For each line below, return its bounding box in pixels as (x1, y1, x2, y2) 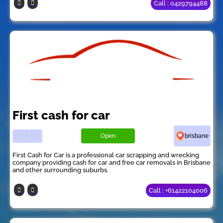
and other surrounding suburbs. (12, 166, 109, 174)
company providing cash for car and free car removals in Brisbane (12, 159, 211, 167)
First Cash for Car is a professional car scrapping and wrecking (12, 151, 199, 159)
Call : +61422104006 (149, 187, 208, 195)
